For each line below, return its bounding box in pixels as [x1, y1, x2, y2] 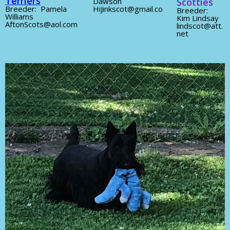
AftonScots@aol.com [5, 18, 78, 29]
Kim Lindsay [176, 12, 219, 23]
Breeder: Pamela [5, 3, 67, 14]
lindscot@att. [176, 20, 223, 31]
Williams [5, 11, 33, 22]
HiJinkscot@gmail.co [93, 3, 163, 14]
